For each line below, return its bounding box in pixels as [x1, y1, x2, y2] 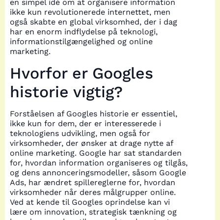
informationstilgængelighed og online [10, 37, 153, 47]
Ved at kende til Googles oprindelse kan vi [10, 197, 170, 207]
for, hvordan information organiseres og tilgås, [10, 158, 188, 167]
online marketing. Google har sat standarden [10, 148, 182, 158]
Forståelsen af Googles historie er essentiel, [10, 109, 177, 118]
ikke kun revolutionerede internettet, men [10, 7, 170, 17]
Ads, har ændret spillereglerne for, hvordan [10, 177, 175, 187]
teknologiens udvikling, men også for [10, 128, 150, 138]
